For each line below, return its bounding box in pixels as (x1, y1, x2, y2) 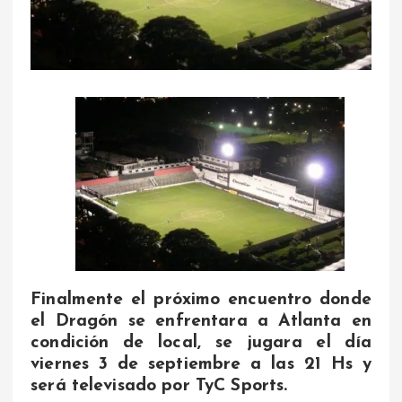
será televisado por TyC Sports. (31, 377, 288, 396)
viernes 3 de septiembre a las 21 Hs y (31, 355, 371, 374)
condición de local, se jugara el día (31, 334, 371, 353)
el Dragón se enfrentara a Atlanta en (31, 312, 371, 331)
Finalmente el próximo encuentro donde (31, 291, 371, 310)
